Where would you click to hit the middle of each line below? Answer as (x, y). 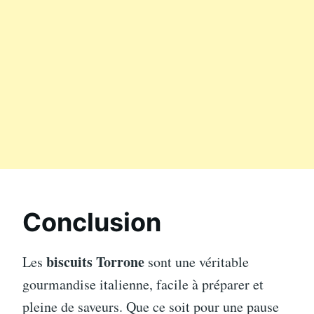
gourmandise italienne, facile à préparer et (143, 284)
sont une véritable (197, 261)
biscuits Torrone (95, 261)
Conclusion (92, 222)
